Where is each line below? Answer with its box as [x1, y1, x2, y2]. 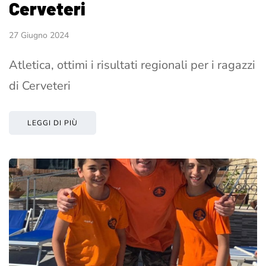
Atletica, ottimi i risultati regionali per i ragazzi [9, 56, 255, 73]
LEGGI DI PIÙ [27, 118, 78, 128]
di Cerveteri [9, 77, 71, 94]
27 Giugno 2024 [9, 29, 69, 41]
